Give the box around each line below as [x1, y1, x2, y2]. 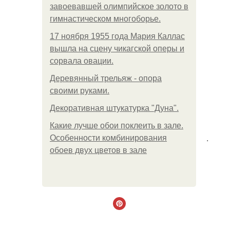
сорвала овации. [50, 56, 113, 65]
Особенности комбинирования [50, 133, 167, 142]
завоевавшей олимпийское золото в [50, 2, 188, 11]
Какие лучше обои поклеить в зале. [50, 121, 183, 130]
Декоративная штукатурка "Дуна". [50, 104, 179, 112]
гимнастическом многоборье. [50, 14, 161, 23]
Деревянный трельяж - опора [50, 74, 162, 83]
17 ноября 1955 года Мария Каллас [50, 32, 185, 41]
